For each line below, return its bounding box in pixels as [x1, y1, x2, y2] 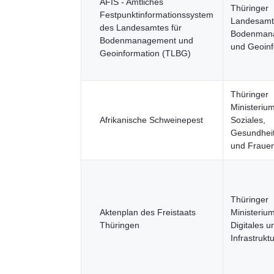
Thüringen [100, 220, 139, 230]
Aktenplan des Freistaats [100, 207, 196, 217]
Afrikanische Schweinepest [100, 115, 203, 125]
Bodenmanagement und [100, 35, 193, 45]
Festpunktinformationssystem [100, 10, 213, 20]
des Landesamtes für [100, 23, 182, 32]
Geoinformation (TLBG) [100, 48, 191, 58]
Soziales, [231, 115, 265, 125]
